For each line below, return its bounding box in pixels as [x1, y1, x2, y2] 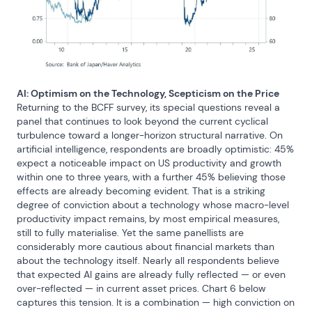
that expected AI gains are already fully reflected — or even [17, 267, 286, 281]
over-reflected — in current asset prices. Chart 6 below [17, 281, 266, 295]
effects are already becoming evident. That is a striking [17, 184, 265, 197]
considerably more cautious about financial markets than [17, 240, 274, 253]
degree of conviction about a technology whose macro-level [17, 198, 289, 211]
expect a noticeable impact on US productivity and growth [17, 156, 281, 169]
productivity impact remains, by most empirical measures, [17, 212, 279, 225]
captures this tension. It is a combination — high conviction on [17, 295, 295, 309]
